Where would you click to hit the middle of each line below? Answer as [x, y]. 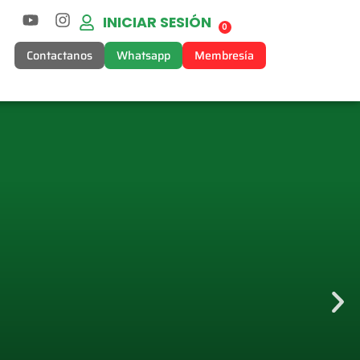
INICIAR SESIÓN [157, 22]
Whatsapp [143, 55]
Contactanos [59, 55]
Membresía [224, 55]
